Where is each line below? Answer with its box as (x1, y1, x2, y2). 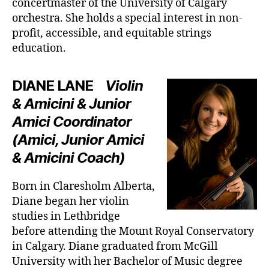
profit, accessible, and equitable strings (12, 26, 211, 40)
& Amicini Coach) (12, 148, 125, 166)
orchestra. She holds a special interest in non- (12, 11, 243, 25)
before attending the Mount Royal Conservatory (12, 224, 254, 238)
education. (12, 41, 66, 55)
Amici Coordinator (12, 112, 132, 130)
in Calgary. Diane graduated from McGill (12, 239, 218, 253)
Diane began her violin (12, 194, 129, 208)
